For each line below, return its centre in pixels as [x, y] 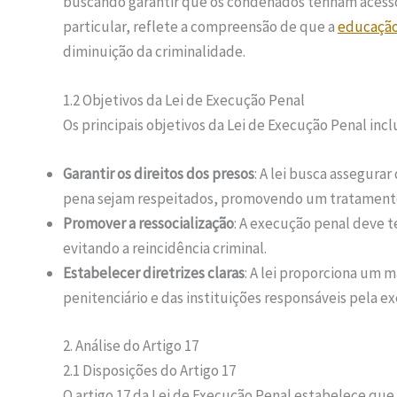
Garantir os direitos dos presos [159, 174]
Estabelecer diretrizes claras [154, 273]
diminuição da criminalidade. [154, 52]
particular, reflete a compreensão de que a [200, 27]
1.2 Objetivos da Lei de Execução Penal [184, 101]
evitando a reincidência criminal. [165, 249]
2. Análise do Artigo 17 [131, 345]
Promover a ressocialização [148, 224]
